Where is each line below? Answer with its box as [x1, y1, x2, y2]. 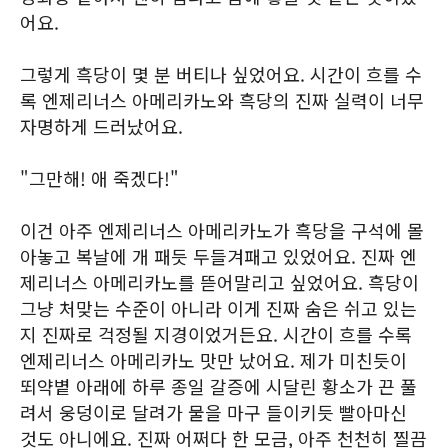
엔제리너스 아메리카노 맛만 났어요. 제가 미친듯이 [20, 347, 407, 373]
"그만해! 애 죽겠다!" [20, 165, 179, 191]
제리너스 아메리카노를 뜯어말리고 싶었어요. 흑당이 [20, 269, 419, 295]
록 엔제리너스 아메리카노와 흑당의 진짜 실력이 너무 [20, 87, 424, 113]
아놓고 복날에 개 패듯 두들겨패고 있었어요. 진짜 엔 [20, 243, 417, 269]
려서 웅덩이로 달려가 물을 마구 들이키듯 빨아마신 [20, 399, 407, 425]
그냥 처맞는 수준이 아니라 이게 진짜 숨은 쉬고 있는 [20, 295, 417, 321]
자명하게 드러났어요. [20, 113, 183, 139]
